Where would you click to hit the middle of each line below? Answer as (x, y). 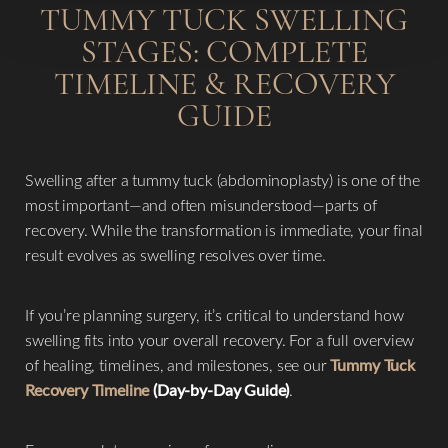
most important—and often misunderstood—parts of (201, 204)
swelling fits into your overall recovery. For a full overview (220, 339)
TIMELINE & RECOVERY (224, 83)
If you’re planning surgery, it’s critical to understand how (214, 314)
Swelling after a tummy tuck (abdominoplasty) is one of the (222, 179)
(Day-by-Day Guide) (219, 389)
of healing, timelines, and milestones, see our (178, 364)
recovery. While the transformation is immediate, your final (224, 229)
